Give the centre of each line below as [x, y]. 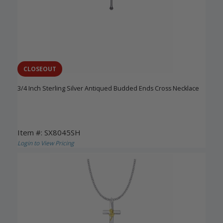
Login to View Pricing [46, 143]
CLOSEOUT [40, 69]
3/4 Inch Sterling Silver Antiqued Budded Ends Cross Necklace [108, 89]
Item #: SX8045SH [49, 133]
